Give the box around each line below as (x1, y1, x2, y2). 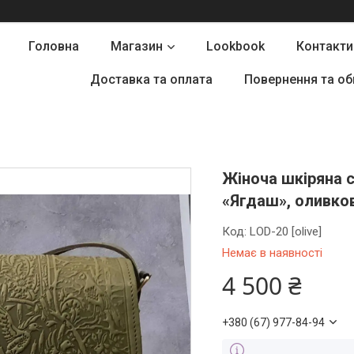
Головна (28, 39, 79, 54)
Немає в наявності (222, 246, 323, 260)
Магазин (111, 39, 163, 54)
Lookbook (206, 39, 265, 54)
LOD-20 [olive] (250, 224, 322, 239)
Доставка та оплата (89, 72, 213, 87)
